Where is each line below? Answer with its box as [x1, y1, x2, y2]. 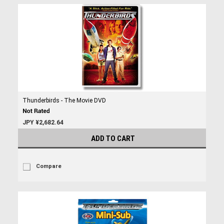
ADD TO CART [91, 134, 135, 143]
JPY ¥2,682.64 [22, 119, 63, 126]
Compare [35, 163, 61, 169]
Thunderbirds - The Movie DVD [22, 97, 106, 104]
